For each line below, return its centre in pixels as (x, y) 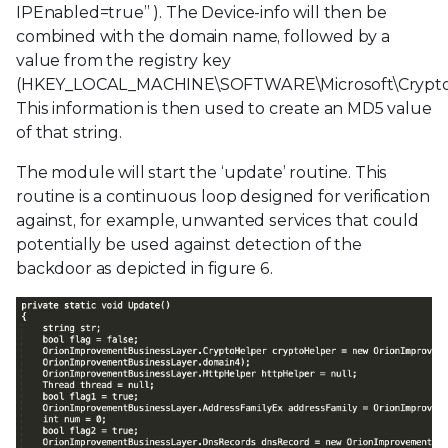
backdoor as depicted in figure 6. (144, 268)
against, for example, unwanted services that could (217, 220)
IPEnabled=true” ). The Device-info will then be (201, 12)
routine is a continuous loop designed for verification (223, 196)
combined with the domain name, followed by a (203, 36)
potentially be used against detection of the (189, 244)
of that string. (69, 132)
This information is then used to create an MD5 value (224, 108)
